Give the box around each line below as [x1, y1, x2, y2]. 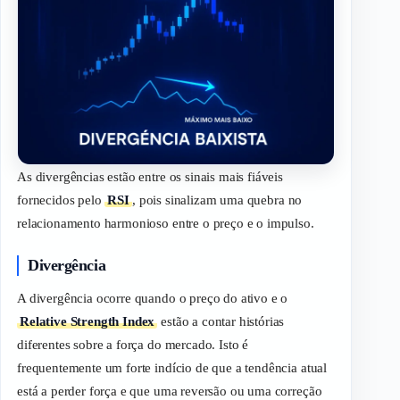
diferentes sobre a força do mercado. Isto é [17, 337, 249, 353]
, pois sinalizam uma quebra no [131, 193, 303, 208]
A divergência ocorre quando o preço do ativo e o [17, 291, 288, 306]
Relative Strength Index [20, 314, 155, 329]
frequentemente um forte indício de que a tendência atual [17, 361, 328, 376]
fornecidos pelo [17, 193, 105, 208]
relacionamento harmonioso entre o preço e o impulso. [17, 216, 314, 231]
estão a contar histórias [157, 314, 285, 329]
